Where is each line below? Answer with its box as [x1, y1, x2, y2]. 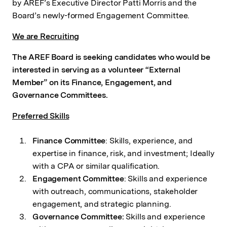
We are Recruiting [12, 31, 80, 42]
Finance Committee [32, 136, 106, 146]
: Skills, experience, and [105, 136, 193, 146]
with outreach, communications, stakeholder [32, 186, 198, 197]
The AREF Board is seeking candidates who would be [12, 52, 211, 62]
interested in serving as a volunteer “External [12, 65, 180, 75]
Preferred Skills [12, 111, 69, 121]
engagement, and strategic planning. [32, 199, 171, 209]
